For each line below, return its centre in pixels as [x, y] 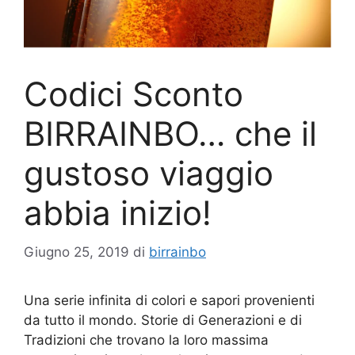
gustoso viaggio [149, 174]
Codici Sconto [134, 94]
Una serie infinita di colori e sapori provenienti [169, 300]
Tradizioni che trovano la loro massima [146, 340]
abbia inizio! [118, 213]
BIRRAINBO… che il [170, 134]
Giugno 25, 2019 [76, 252]
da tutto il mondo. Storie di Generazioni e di [163, 320]
